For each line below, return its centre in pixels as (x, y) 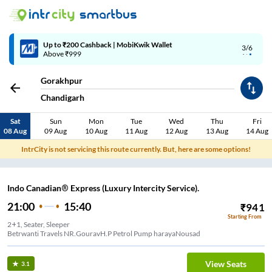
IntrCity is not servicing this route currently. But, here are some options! (136, 149)
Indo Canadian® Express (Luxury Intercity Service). (103, 188)
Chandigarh (63, 97)
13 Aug (217, 131)
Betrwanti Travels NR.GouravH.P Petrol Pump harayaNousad (104, 234)
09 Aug (56, 131)
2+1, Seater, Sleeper (39, 225)
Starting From (244, 217)
